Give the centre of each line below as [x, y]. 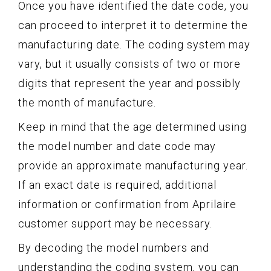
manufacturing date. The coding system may [134, 45]
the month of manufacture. [87, 103]
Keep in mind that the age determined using [132, 127]
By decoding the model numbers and [114, 248]
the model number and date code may [117, 146]
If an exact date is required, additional [117, 185]
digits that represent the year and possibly [129, 83]
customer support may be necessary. [115, 224]
